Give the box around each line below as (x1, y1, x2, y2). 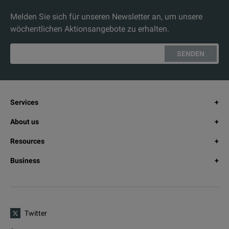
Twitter (25, 209, 47, 217)
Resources (10, 137, 44, 145)
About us (10, 118, 39, 126)
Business (10, 156, 40, 165)
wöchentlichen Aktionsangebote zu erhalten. (10, 24, 169, 34)
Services (10, 98, 38, 106)
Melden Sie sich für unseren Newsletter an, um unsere (10, 12, 202, 21)
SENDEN (177, 50, 204, 58)
